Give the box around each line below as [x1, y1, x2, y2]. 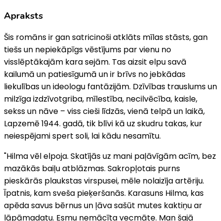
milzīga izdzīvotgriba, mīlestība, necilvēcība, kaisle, [4, 93, 197, 105]
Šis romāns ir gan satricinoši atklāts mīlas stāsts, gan [4, 32, 208, 43]
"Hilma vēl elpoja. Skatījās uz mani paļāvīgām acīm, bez [4, 150, 216, 162]
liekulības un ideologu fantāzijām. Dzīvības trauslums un [4, 81, 217, 93]
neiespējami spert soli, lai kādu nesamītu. [4, 130, 161, 142]
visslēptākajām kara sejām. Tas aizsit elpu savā [4, 56, 186, 68]
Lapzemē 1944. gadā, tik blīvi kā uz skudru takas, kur [4, 118, 202, 130]
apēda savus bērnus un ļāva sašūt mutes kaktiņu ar [4, 200, 202, 212]
